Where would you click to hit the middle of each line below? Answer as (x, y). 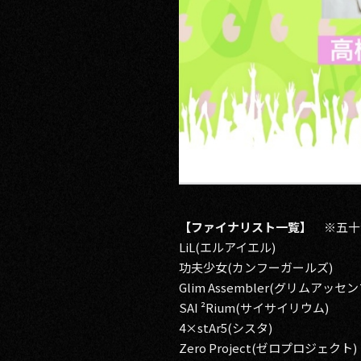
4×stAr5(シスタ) (226, 328)
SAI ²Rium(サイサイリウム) (254, 307)
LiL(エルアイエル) (227, 247)
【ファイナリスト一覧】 (245, 227)
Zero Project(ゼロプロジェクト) (268, 348)
